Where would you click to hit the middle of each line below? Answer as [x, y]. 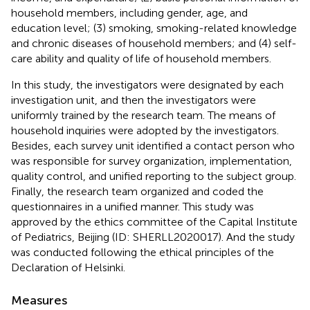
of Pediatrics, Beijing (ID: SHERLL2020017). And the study [153, 237]
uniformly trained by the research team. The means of [143, 115]
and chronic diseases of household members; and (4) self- [154, 43]
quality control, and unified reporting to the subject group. [154, 176]
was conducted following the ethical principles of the [143, 252]
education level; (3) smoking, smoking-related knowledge [154, 28]
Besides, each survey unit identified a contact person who [153, 145]
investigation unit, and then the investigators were [134, 100]
